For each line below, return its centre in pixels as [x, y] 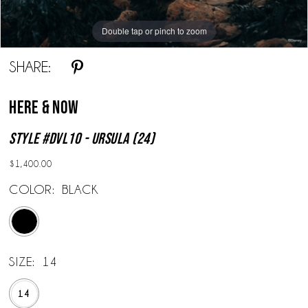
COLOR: [32, 190]
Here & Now [44, 107]
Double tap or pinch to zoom [154, 31]
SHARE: [30, 67]
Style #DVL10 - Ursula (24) [82, 138]
